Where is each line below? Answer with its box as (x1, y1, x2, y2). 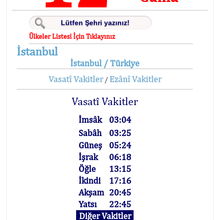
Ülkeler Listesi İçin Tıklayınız (29, 32, 115, 40)
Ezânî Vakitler (109, 74, 162, 84)
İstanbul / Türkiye (70, 58, 140, 68)
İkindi (79, 175, 101, 186)
